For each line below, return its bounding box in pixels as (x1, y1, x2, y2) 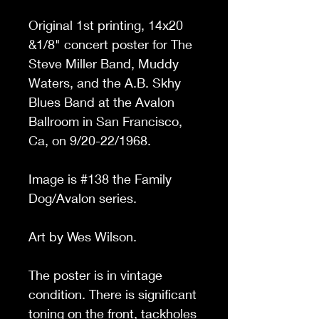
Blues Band (28, 93, 98, 110)
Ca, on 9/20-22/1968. (28, 132, 158, 148)
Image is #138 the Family (28, 170, 172, 187)
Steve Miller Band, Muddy (28, 55, 179, 71)
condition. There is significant (28, 286, 197, 302)
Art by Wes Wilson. (28, 228, 137, 244)
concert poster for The (64, 36, 192, 52)
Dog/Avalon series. (28, 189, 140, 206)
